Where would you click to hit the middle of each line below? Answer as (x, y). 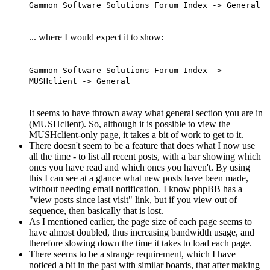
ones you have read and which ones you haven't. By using (140, 167)
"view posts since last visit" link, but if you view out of (133, 199)
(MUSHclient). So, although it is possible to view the (130, 124)
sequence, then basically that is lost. (96, 210)
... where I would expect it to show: (96, 37)
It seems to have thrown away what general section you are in (146, 113)
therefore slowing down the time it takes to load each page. (140, 243)
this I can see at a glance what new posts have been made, (139, 178)
